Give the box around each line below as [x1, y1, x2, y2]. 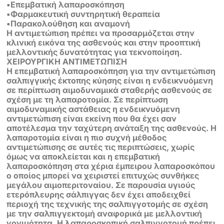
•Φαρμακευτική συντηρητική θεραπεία [6, 9, 160, 19]
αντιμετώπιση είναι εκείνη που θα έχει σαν [6, 113, 177, 124]
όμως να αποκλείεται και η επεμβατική [6, 151, 160, 162]
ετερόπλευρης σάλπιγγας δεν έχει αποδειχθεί [6, 189, 191, 200]
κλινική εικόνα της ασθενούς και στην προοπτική [6, 37, 201, 48]
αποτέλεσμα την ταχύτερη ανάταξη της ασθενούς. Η [6, 123, 217, 133]
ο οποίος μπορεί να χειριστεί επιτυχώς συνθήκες [6, 170, 199, 181]
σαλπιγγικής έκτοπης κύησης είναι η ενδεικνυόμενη [6, 75, 213, 86]
